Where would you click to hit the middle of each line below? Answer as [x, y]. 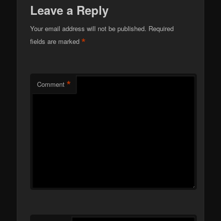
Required [161, 29]
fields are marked [56, 41]
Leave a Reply [70, 10]
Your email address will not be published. [89, 29]
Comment [51, 84]
